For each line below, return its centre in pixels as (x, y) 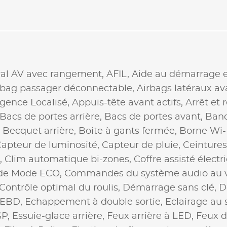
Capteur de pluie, (142, 145)
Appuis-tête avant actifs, (129, 103)
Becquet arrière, (41, 131)
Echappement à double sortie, (95, 202)
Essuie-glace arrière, (60, 216)
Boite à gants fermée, (129, 131)
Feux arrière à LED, (152, 216)
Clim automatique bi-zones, (69, 159)
